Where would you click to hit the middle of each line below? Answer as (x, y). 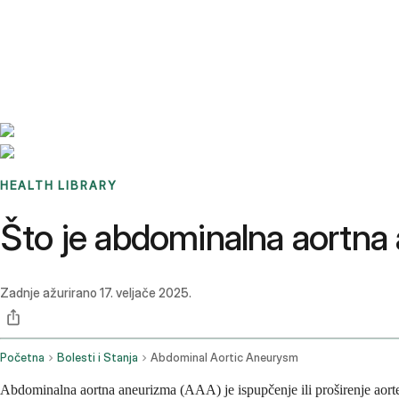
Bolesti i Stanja (98, 358)
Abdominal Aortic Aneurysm (224, 358)
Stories (111, 22)
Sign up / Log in (90, 44)
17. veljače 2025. (146, 293)
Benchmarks (57, 22)
